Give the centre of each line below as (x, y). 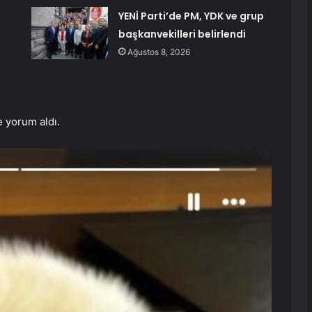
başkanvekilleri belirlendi (182, 34)
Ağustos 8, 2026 (158, 52)
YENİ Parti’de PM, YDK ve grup (191, 16)
